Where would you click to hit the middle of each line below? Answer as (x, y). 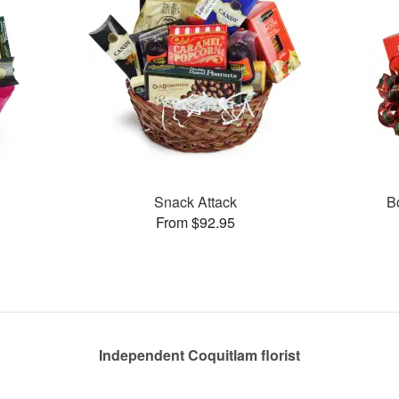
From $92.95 (195, 222)
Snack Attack (195, 201)
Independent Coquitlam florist (199, 355)
